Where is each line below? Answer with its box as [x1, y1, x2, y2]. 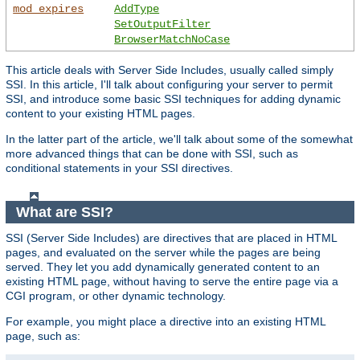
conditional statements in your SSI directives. [6, 162, 233, 175]
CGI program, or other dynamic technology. [6, 289, 226, 303]
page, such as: [6, 329, 80, 343]
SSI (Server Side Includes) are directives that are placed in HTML [6, 231, 337, 245]
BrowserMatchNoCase [114, 33, 231, 47]
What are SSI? [15, 203, 117, 220]
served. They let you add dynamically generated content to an [6, 260, 320, 274]
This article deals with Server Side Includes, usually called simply [6, 63, 333, 77]
